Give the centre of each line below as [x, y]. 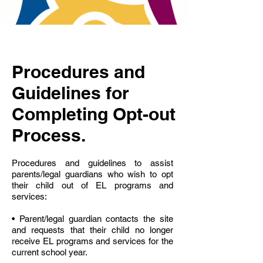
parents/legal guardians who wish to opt [92, 174]
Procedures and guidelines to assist [92, 163]
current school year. [50, 252]
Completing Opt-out [94, 114]
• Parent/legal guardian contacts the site [92, 219]
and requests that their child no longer [92, 230]
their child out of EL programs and [92, 185]
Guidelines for [70, 93]
